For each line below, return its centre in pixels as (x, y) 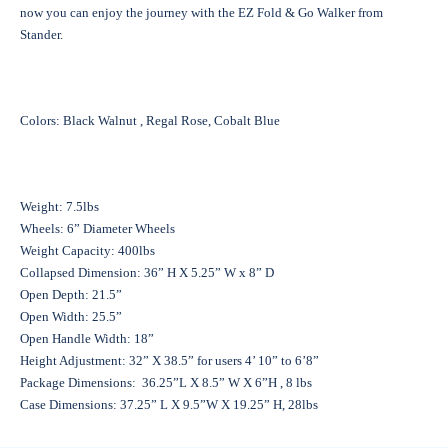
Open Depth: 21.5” (71, 294)
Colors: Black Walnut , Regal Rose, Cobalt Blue (150, 120)
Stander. (41, 34)
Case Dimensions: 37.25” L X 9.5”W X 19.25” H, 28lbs (169, 404)
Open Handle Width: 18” (87, 338)
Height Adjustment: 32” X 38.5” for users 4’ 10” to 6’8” (169, 360)
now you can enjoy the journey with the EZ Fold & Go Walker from (201, 12)
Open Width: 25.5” (71, 316)
